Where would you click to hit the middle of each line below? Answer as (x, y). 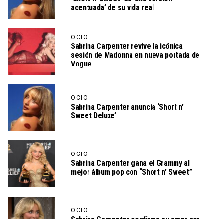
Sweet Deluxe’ (94, 116)
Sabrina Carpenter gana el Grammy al (130, 163)
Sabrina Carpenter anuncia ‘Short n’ (127, 107)
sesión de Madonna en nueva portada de (135, 55)
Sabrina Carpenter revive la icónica (127, 46)
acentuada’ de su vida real (112, 8)
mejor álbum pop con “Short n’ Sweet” (131, 172)
